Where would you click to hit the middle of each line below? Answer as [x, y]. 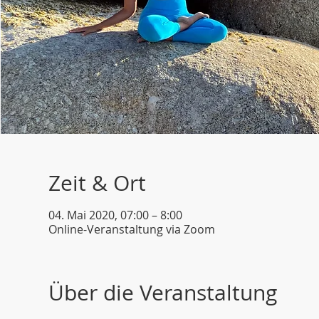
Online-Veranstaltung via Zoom [132, 229]
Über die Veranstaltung [163, 292]
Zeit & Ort [98, 183]
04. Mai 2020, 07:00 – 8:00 [116, 215]
